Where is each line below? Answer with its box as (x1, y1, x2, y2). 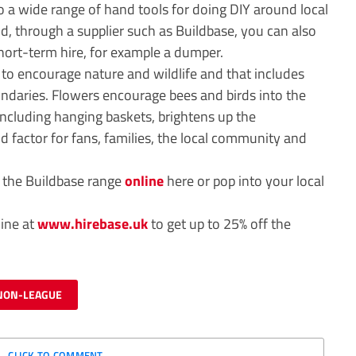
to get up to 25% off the (148, 212, 291, 235)
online (125, 169, 164, 192)
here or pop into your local (164, 169, 324, 192)
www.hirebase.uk (37, 212, 148, 235)
